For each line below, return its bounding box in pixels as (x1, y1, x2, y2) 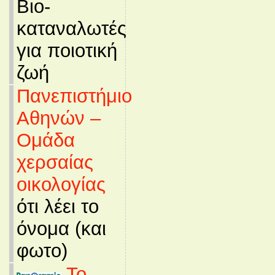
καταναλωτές (16, 18, 126, 39)
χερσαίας (16, 152, 93, 173)
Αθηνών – (16, 107, 101, 129)
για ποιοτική (16, 40, 117, 61)
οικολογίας (16, 174, 106, 195)
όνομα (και (16, 218, 106, 239)
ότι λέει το (16, 196, 99, 217)
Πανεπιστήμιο (16, 85, 132, 107)
